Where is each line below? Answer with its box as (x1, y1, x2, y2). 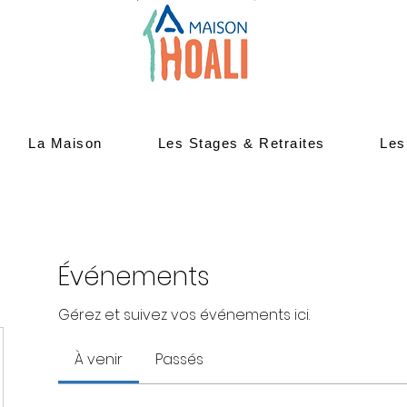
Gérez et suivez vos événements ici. (58, 304, 310, 325)
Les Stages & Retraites (157, 134, 325, 151)
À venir (74, 349, 123, 370)
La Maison (28, 134, 103, 151)
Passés (155, 349, 203, 370)
